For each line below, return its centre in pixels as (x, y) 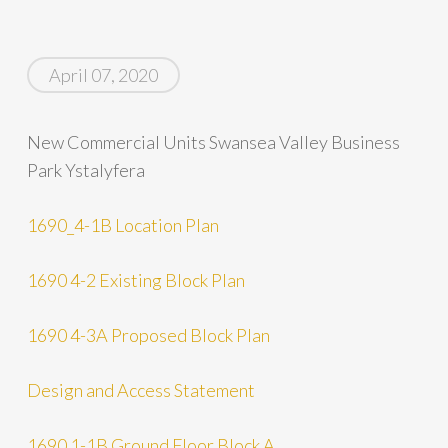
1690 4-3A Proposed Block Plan (148, 334)
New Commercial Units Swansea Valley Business (213, 141)
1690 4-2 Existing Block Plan (135, 279)
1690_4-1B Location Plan (122, 224)
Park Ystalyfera (85, 169)
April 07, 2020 (103, 74)
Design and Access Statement (140, 389)
